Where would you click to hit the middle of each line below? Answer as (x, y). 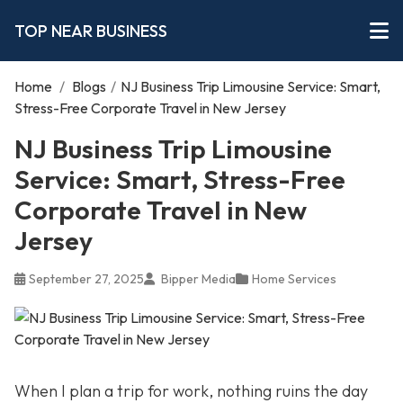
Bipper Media (197, 279)
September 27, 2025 (86, 279)
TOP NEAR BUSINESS (91, 31)
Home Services (294, 279)
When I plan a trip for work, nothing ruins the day (191, 391)
